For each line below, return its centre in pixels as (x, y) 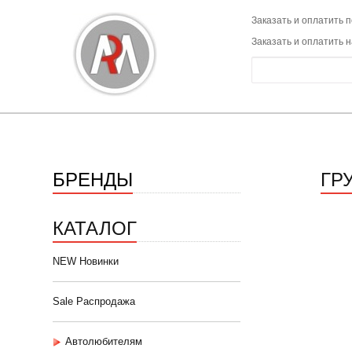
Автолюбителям (104, 341)
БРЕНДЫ (93, 178)
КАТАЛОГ (95, 227)
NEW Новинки (86, 261)
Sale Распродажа (94, 301)
